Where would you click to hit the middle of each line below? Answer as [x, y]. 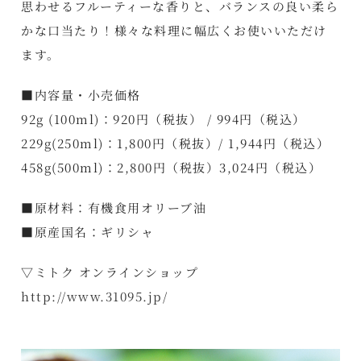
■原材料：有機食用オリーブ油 [114, 208]
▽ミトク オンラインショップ [110, 272]
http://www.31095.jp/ [95, 297]
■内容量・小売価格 [81, 95]
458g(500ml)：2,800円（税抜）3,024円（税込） [172, 168]
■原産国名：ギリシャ [88, 232]
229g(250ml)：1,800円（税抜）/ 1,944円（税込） [176, 143]
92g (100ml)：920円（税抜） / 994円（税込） [164, 119]
